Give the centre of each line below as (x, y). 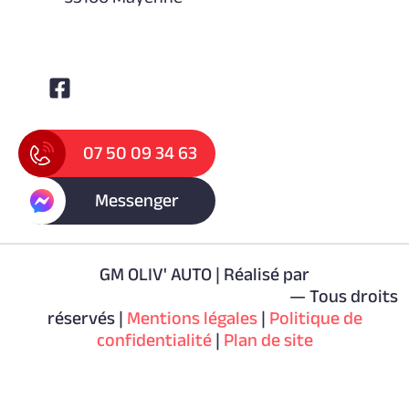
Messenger (136, 199)
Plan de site (268, 339)
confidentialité (154, 339)
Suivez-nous (99, 45)
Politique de (315, 317)
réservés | (87, 317)
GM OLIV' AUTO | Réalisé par (204, 273)
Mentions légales (192, 317)
